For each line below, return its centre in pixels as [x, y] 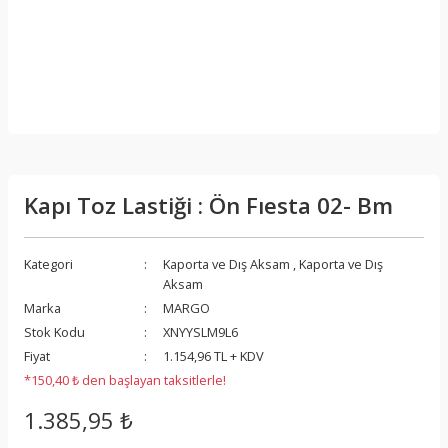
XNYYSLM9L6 [200, 332]
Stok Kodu [54, 332]
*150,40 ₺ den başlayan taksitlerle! [125, 380]
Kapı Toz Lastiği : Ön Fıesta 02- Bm [208, 205]
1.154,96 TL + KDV [213, 356]
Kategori [48, 264]
